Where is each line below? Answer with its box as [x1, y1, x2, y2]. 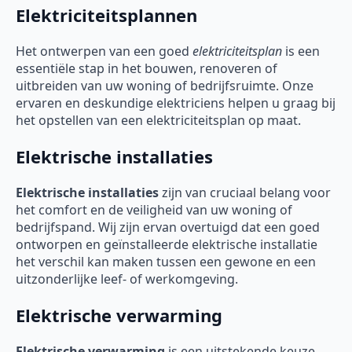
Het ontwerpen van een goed [16, 42, 192, 60]
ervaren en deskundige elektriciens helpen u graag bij [16, 93, 335, 112]
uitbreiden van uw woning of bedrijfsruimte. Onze [16, 76, 313, 94]
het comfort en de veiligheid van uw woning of [16, 200, 292, 218]
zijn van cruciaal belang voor [159, 183, 331, 201]
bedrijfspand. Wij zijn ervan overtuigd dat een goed [16, 218, 320, 236]
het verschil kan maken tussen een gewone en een [16, 252, 316, 270]
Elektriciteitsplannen [16, 2, 197, 27]
